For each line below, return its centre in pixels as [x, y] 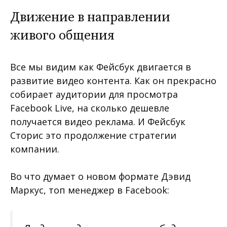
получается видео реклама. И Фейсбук [98, 121]
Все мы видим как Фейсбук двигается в [101, 67]
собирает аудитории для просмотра [94, 94]
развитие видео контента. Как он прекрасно [113, 80]
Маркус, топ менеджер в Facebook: [90, 190]
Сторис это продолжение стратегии [93, 135]
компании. [35, 149]
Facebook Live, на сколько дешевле [90, 108]
